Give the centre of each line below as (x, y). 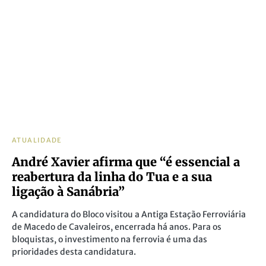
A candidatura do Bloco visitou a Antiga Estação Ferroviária (129, 214)
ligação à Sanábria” (68, 191)
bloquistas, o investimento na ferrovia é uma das (110, 239)
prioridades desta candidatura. (74, 252)
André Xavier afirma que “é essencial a (126, 162)
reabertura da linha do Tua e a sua (112, 177)
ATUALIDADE (37, 140)
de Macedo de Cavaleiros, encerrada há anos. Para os (117, 227)
